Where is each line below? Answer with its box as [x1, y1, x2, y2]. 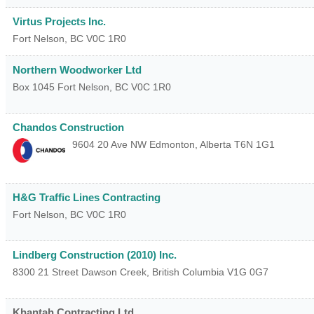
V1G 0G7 [227, 266, 268, 278]
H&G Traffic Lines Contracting [13, 191, 161, 203]
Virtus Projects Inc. [13, 15, 106, 28]
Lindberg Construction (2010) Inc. [13, 248, 177, 261]
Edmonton [149, 139, 195, 151]
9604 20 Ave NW [72, 139, 146, 151]
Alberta [200, 139, 231, 151]
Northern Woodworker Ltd [13, 64, 142, 76]
